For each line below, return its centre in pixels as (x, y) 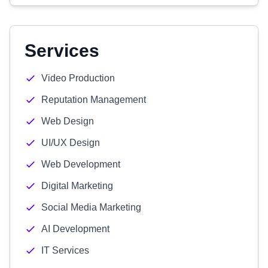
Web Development (81, 164)
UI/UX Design (71, 143)
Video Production (78, 78)
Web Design (68, 121)
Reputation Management (94, 100)
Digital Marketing (77, 186)
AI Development (75, 229)
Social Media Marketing (91, 207)
